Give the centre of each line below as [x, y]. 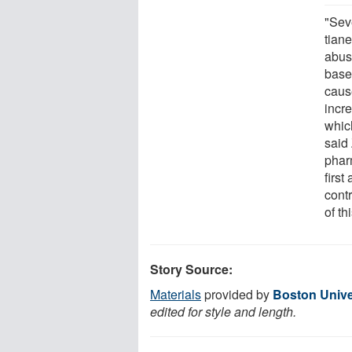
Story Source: [191, 269]
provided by [237, 294]
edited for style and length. [223, 311]
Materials [176, 294]
